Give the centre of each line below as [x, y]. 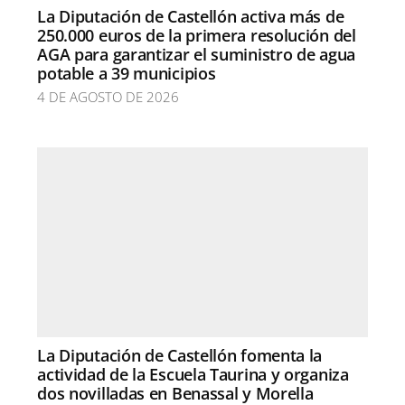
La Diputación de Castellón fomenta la [180, 355]
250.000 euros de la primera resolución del [197, 35]
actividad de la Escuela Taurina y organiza [193, 374]
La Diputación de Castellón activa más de [191, 16]
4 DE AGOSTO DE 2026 [108, 97]
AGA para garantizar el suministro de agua [196, 54]
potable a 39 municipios [127, 73]
